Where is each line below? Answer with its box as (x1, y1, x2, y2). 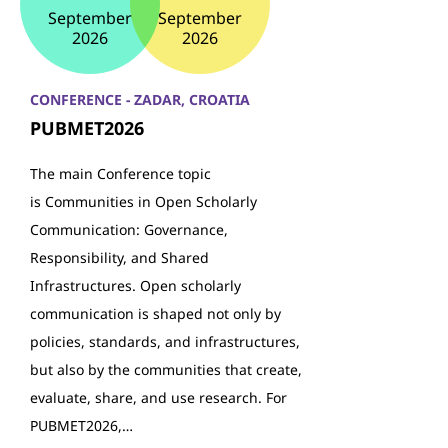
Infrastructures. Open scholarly (30, 276, 241, 295)
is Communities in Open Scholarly (30, 192, 257, 211)
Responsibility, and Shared (30, 248, 209, 267)
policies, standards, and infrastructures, (30, 332, 300, 351)
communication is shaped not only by (30, 304, 281, 323)
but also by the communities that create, (30, 360, 302, 379)
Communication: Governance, (30, 220, 228, 239)
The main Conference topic (30, 164, 211, 183)
